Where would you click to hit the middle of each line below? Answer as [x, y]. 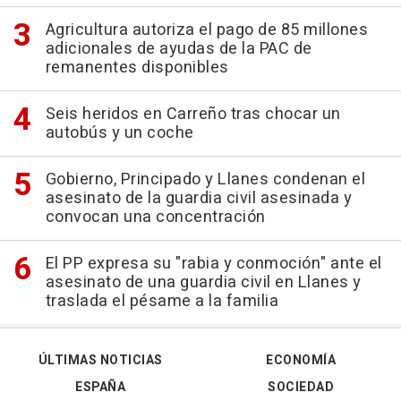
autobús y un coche [119, 132]
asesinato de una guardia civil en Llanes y [203, 282]
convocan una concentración [155, 217]
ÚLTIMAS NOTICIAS [100, 360]
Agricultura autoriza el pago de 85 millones [206, 30]
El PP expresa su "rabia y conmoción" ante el [213, 263]
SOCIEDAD [301, 387]
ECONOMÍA [301, 360]
